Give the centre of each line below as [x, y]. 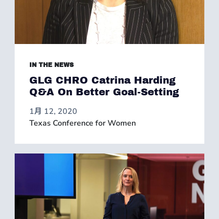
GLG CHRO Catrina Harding [102, 80]
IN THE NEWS [52, 65]
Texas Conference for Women [83, 123]
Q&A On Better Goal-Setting [104, 92]
